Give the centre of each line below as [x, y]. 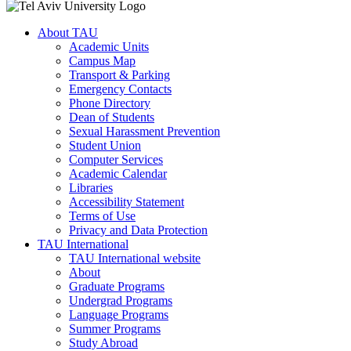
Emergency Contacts [120, 89]
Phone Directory [110, 103]
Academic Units [109, 46]
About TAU [68, 32]
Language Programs [119, 314]
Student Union [105, 145]
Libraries [91, 187]
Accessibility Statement [127, 201]
